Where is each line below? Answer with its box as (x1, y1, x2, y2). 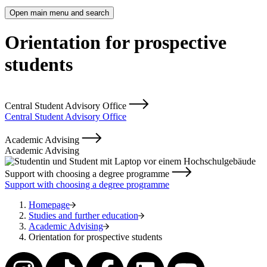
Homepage (29, 200, 70, 210)
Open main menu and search (10, 8, 109, 17)
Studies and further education (29, 210, 138, 221)
